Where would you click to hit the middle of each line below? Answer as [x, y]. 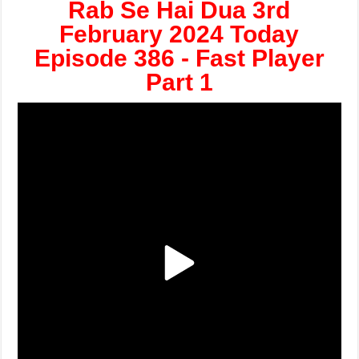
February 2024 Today [179, 34]
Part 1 [179, 82]
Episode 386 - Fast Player [179, 58]
